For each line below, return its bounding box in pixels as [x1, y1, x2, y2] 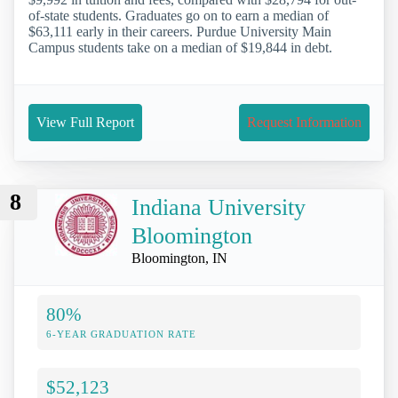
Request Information [247, 115, 362, 131]
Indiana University [131, 194, 306, 220]
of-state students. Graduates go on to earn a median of [28, 8, 329, 24]
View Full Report [36, 115, 134, 131]
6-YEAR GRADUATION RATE [46, 328, 196, 339]
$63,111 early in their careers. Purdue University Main [28, 24, 331, 40]
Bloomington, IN [131, 250, 227, 266]
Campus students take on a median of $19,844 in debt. [28, 40, 332, 56]
